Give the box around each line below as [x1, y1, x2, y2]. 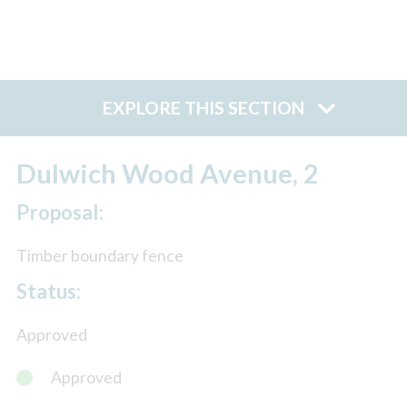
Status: [15, 278, 81, 303]
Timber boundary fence [15, 246, 184, 266]
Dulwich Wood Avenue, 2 [15, 156, 319, 189]
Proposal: [15, 200, 104, 225]
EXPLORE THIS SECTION [103, 97, 304, 119]
